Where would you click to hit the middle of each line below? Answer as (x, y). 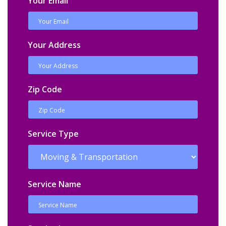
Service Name (54, 184)
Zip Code (45, 89)
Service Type (53, 133)
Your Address (54, 45)
